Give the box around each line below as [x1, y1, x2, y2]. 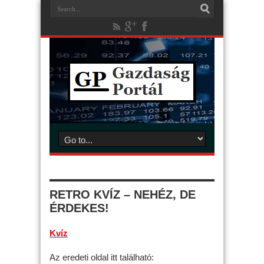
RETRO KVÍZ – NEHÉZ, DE [49, 188, 196, 201]
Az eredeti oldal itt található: [49, 252, 154, 262]
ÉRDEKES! [49, 202, 109, 214]
